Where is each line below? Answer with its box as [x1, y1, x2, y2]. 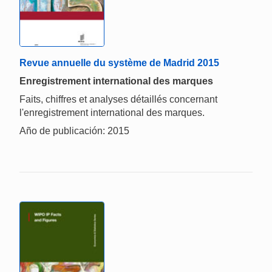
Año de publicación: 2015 [19, 125, 129, 136]
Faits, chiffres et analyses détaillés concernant [19, 93, 217, 104]
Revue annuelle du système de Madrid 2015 [19, 57, 219, 68]
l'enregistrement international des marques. [19, 107, 205, 118]
